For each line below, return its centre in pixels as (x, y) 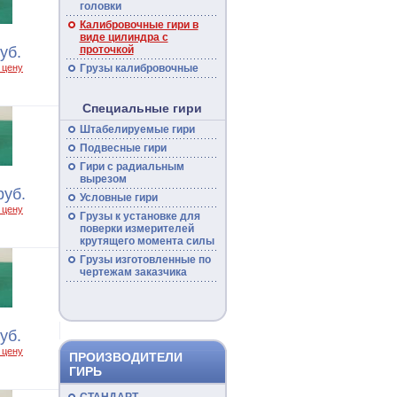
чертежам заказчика (133, 272)
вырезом (103, 179)
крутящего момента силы (147, 241)
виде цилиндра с (124, 37)
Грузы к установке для (140, 216)
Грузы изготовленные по (145, 260)
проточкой (106, 50)
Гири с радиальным (132, 167)
